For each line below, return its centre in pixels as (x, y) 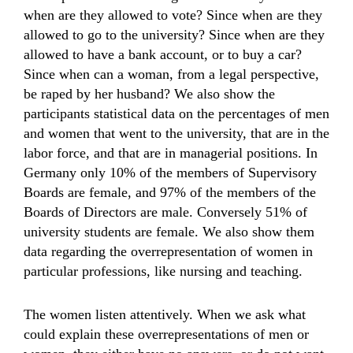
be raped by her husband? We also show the (149, 94)
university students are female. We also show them (169, 232)
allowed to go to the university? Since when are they (174, 35)
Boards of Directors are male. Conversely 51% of (165, 212)
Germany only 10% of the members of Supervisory (170, 173)
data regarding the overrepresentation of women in (168, 251)
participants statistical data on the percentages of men (176, 113)
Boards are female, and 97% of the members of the (170, 192)
